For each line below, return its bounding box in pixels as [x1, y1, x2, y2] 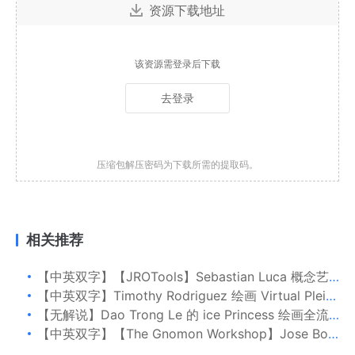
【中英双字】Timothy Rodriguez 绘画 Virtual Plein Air [37, 287, 326, 303]
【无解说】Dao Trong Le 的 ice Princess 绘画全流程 [37, 306, 329, 323]
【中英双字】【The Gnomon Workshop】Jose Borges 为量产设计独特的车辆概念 [37, 325, 328, 342]
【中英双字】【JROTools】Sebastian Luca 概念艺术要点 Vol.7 [37, 268, 329, 284]
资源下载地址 [149, 2, 225, 18]
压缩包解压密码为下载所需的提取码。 [97, 158, 258, 170]
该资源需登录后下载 [135, 57, 220, 70]
